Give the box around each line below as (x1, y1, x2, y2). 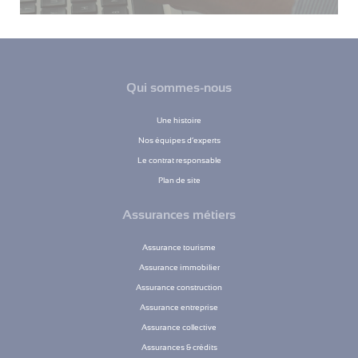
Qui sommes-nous (126, 81, 232, 96)
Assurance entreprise (140, 303, 218, 312)
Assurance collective (141, 323, 217, 332)
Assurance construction (136, 283, 222, 292)
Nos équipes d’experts (137, 136, 221, 145)
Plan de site (157, 176, 201, 185)
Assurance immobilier (138, 263, 220, 272)
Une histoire (157, 116, 201, 125)
